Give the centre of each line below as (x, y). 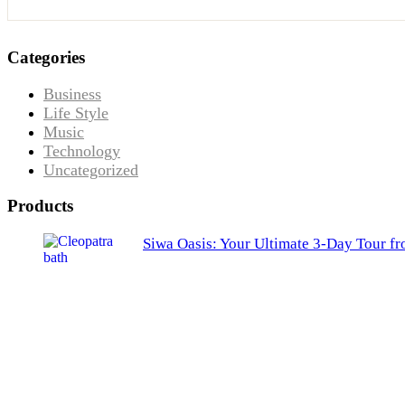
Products (40, 206)
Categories (46, 57)
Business (72, 94)
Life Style (76, 113)
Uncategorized (91, 170)
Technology (82, 151)
